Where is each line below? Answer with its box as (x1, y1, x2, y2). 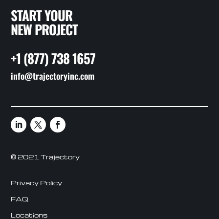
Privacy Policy (11, 178, 63, 187)
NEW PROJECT (11, 19, 78, 39)
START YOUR (11, 5, 73, 25)
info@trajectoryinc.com (11, 69, 95, 82)
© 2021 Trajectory (11, 152, 80, 161)
